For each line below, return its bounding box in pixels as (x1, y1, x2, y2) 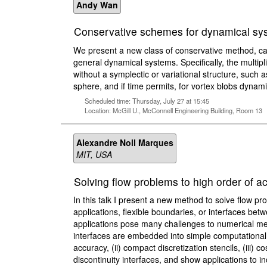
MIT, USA (76, 148, 112, 161)
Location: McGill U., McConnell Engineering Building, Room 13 (85, 105, 262, 116)
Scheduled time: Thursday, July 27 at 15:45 (85, 96, 209, 106)
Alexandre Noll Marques (76, 136, 173, 149)
